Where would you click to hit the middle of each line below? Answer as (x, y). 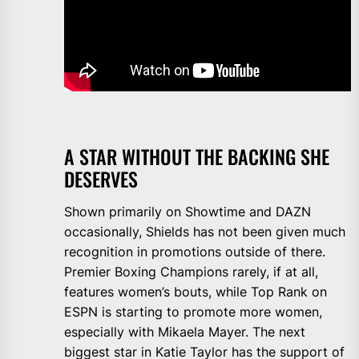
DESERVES (101, 179)
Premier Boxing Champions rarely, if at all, (191, 272)
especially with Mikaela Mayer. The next (185, 332)
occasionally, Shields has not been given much (205, 232)
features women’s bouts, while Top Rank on (196, 292)
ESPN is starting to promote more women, (193, 312)
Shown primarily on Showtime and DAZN (188, 212)
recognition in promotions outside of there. (195, 252)
